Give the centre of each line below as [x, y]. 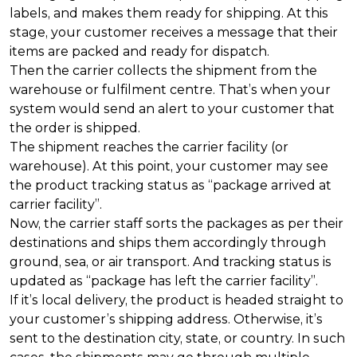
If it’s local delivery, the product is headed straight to [177, 300]
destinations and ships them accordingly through [168, 242]
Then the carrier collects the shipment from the [163, 70]
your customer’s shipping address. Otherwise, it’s [166, 319]
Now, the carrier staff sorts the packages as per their [177, 223]
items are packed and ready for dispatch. [139, 51]
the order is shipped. [76, 127]
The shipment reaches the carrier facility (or [149, 147]
